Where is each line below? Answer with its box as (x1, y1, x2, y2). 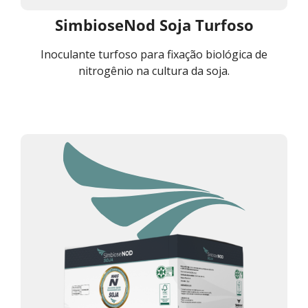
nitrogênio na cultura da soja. (78, 63, 230, 78)
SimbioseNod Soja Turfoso (54, 14, 254, 35)
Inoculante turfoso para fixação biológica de (41, 46, 267, 62)
